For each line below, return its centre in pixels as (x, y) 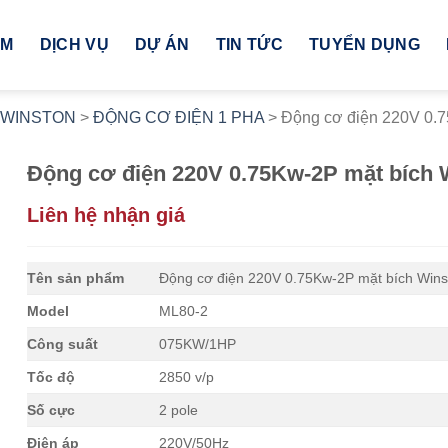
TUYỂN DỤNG (364, 44)
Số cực (51, 410)
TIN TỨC (249, 44)
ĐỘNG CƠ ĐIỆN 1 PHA (178, 117)
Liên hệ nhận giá (106, 215)
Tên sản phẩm (76, 278)
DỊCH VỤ (74, 44)
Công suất (63, 344)
